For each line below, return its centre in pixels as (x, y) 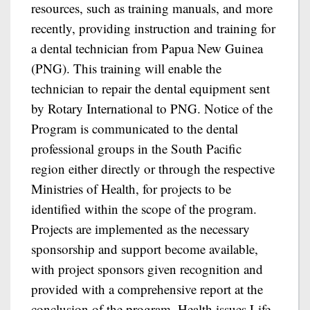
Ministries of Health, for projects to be (131, 189)
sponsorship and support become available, (145, 249)
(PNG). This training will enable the (126, 68)
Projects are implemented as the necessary (140, 229)
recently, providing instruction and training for (153, 28)
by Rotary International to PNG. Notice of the (152, 108)
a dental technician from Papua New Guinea (147, 48)
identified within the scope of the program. (144, 209)
